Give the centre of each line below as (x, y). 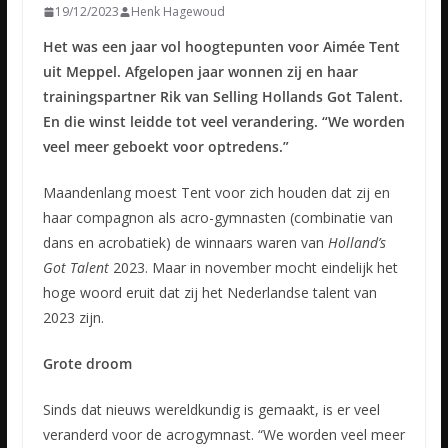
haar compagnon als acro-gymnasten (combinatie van (217, 218)
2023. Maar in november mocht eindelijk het (253, 268)
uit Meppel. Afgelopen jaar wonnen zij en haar (200, 72)
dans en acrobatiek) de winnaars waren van (185, 243)
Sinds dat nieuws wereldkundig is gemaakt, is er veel (211, 410)
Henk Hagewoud (177, 12)
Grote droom (87, 364)
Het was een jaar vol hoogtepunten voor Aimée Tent (221, 47)
